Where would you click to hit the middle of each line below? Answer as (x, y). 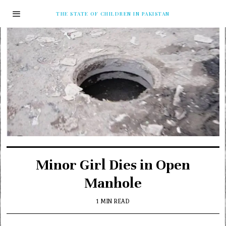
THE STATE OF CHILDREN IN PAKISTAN (113, 13)
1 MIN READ (113, 201)
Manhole (113, 183)
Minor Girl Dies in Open (113, 165)
